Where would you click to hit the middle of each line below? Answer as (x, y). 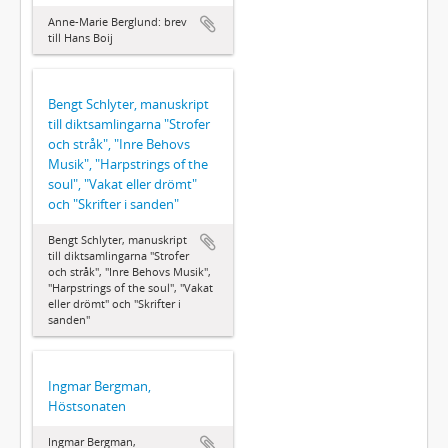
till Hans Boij (80, 37)
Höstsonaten (87, 405)
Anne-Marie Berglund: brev (117, 21)
